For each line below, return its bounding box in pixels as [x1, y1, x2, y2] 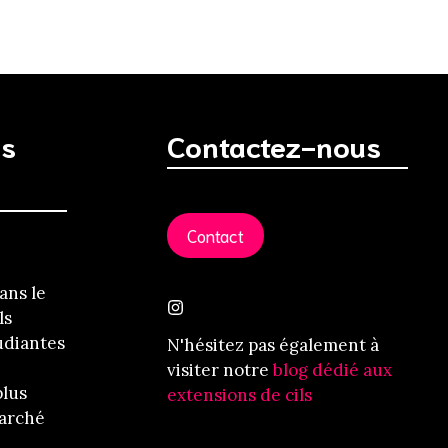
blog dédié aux [273, 358, 392, 381]
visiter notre [167, 358, 273, 381]
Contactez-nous [167, 126, 381, 165]
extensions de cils [167, 383, 312, 406]
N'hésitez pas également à [167, 333, 379, 356]
